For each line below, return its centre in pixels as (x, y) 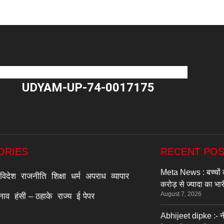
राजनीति (34, 176)
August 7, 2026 (181, 194)
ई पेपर (86, 196)
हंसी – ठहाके (34, 196)
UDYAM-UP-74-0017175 (88, 87)
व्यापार (120, 176)
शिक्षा (59, 176)
